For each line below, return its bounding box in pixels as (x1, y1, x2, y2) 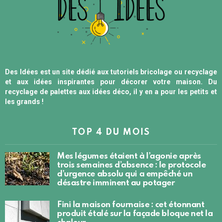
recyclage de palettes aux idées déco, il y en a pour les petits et (5, 87, 217, 96)
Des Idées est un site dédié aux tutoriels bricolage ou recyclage (5, 67, 217, 76)
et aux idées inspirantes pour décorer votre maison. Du (5, 77, 217, 86)
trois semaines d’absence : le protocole (57, 161, 206, 169)
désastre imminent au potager (57, 178, 175, 187)
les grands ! (5, 97, 44, 106)
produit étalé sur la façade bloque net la (57, 209, 213, 218)
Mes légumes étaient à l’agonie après (57, 152, 201, 161)
